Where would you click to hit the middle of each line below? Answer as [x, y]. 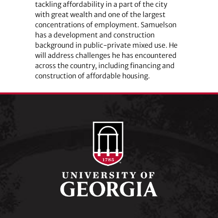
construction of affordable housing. [92, 76]
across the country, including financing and [105, 66]
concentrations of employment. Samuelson [106, 25]
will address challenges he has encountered [106, 56]
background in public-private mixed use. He [106, 45]
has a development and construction [95, 35]
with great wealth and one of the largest [100, 15]
